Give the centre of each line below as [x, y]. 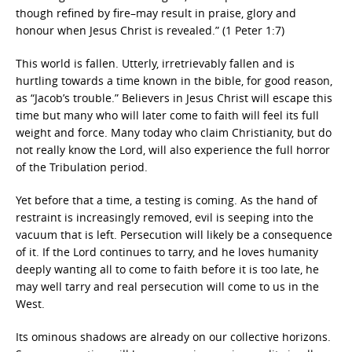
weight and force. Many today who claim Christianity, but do [174, 132]
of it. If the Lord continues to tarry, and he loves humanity [167, 252]
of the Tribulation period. [82, 167]
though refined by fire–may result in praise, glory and [156, 13]
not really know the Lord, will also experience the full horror [173, 150]
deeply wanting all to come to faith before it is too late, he [167, 269]
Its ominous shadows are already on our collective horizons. [173, 337]
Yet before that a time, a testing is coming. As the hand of [167, 200]
